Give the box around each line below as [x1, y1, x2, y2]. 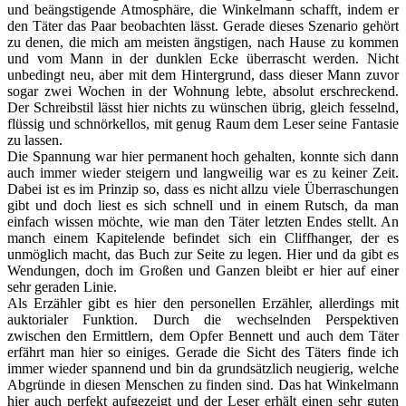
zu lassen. [7, 131, 66, 148]
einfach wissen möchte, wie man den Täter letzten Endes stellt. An [7, 213, 399, 229]
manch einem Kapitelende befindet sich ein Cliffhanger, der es [7, 229, 399, 246]
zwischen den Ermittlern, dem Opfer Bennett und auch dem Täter [7, 327, 399, 343]
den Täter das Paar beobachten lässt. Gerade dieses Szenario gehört [7, 17, 399, 34]
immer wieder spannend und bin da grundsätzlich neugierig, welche [7, 360, 399, 376]
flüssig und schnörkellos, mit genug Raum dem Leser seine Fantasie [7, 115, 399, 131]
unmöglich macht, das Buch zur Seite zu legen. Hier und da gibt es [7, 246, 399, 262]
